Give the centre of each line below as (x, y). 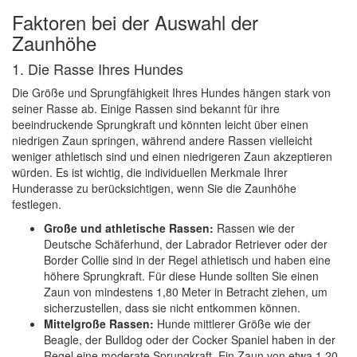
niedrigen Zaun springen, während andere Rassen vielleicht (162, 140)
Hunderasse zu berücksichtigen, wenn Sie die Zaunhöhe (154, 188)
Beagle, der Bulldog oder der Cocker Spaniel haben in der (190, 339)
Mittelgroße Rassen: (99, 324)
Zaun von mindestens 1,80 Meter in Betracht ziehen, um (186, 292)
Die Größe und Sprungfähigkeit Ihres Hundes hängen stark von (171, 92)
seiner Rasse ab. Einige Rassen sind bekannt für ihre (146, 108)
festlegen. (37, 204)
